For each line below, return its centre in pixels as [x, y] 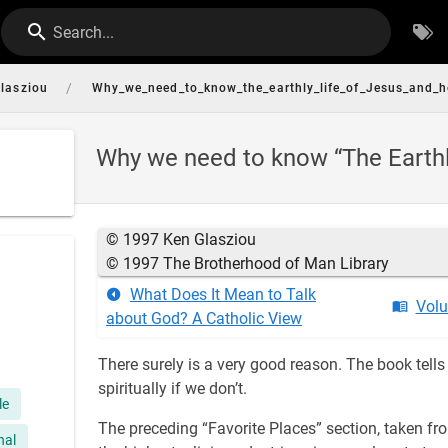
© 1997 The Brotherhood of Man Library [247, 263]
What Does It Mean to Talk [223, 294]
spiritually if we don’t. [172, 388]
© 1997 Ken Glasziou [181, 239]
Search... [84, 32]
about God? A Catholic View [204, 318]
